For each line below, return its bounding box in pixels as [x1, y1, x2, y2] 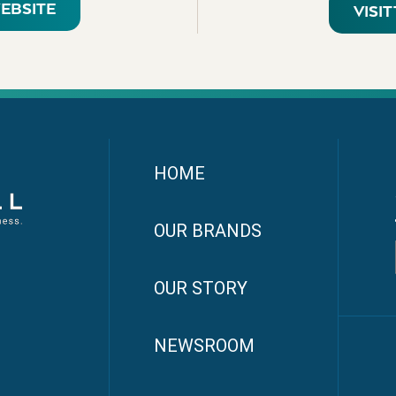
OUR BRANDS [153, 216, 262, 248]
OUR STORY [153, 273, 247, 306]
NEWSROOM [153, 331, 255, 363]
